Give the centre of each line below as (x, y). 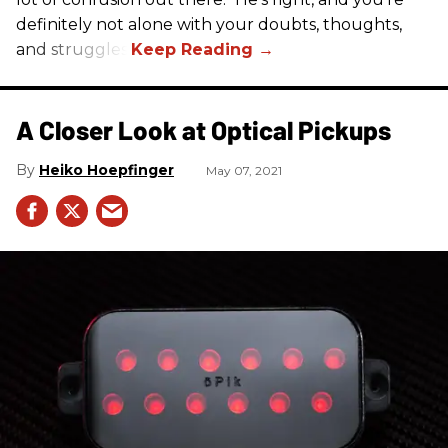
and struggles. (73, 50)
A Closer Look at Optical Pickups (203, 130)
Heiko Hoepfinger (106, 170)
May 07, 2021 (244, 171)
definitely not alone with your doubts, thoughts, (209, 25)
